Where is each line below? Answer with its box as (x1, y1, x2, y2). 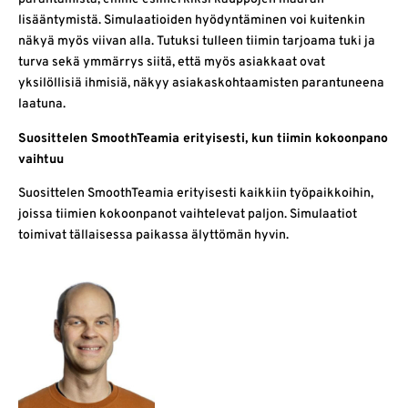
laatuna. (18, 97, 66, 113)
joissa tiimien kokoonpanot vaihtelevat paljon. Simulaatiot (18, 207, 357, 223)
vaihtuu (18, 151, 64, 168)
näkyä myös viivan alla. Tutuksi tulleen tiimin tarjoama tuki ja (18, 34, 375, 50)
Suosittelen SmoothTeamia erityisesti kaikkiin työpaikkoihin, (18, 186, 373, 202)
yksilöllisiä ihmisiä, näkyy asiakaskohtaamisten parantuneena (18, 76, 384, 92)
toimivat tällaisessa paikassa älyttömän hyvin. (18, 228, 289, 244)
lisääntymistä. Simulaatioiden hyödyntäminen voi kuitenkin (18, 13, 365, 29)
